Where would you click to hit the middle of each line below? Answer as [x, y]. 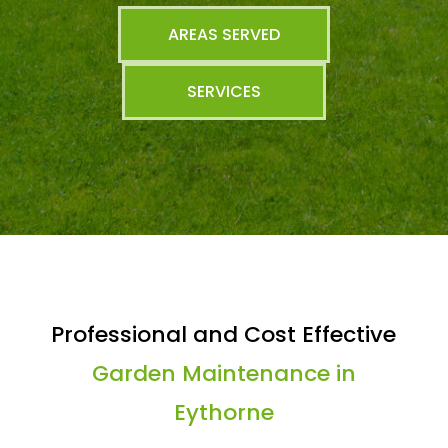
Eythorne [223, 412]
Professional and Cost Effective [224, 334]
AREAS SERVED [223, 34]
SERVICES [223, 91]
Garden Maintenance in [223, 373]
